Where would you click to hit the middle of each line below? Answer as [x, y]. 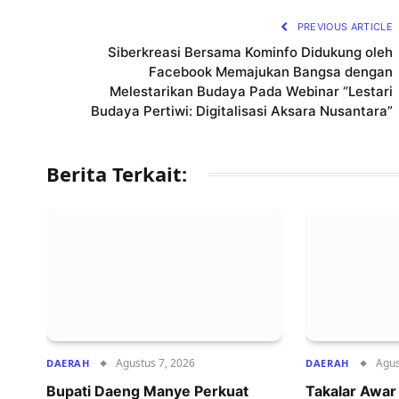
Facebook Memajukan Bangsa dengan [271, 72]
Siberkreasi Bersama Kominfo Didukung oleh [250, 53]
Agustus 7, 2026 [156, 363]
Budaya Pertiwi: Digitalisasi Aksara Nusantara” [242, 111]
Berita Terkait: [117, 174]
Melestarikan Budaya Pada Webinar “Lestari [251, 92]
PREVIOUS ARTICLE [343, 27]
